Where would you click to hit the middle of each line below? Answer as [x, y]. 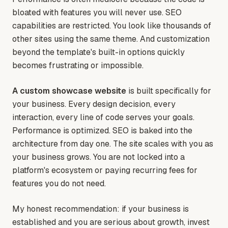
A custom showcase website [69, 91]
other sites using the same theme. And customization [111, 39]
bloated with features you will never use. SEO [97, 13]
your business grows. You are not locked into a [98, 157]
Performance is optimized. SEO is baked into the [102, 131]
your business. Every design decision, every [94, 104]
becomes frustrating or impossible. [78, 66]
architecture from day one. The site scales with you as [113, 144]
